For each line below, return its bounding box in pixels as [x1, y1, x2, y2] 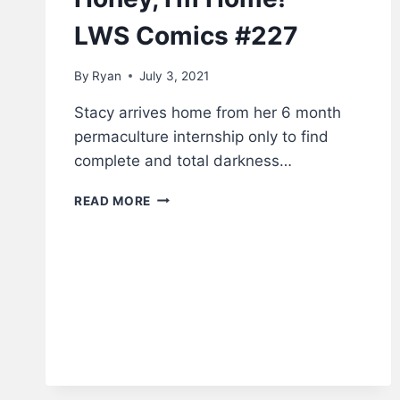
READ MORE [74, 193, 152, 208]
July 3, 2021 [139, 68, 210, 83]
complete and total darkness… [74, 151, 292, 170]
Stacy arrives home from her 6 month [74, 103, 341, 121]
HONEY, [150, 188, 201, 204]
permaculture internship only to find [74, 127, 329, 146]
